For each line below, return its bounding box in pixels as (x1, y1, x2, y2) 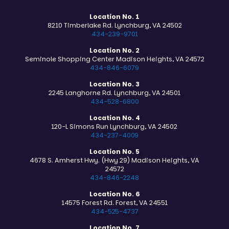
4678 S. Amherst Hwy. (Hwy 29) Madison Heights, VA (29, 156, 199, 165)
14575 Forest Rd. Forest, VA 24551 (61, 198, 168, 208)
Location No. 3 (89, 80, 140, 89)
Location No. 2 (89, 46, 140, 55)
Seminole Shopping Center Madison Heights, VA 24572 (25, 55, 204, 64)
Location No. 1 (89, 12, 140, 21)
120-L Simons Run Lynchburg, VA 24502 (51, 122, 177, 131)
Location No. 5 (89, 147, 140, 156)
